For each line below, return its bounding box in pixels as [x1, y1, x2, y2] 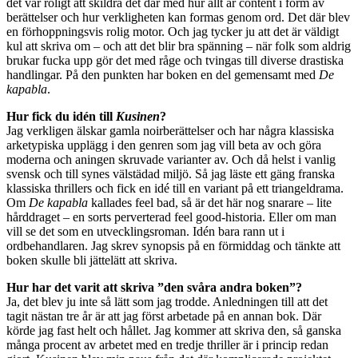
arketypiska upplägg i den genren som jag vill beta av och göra [6, 138, 321, 153]
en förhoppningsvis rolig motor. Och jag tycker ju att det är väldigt [6, 25, 339, 39]
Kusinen [116, 109, 160, 124]
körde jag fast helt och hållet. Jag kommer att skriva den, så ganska [6, 324, 341, 338]
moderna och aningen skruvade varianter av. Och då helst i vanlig [6, 153, 336, 167]
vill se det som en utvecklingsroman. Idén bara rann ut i [6, 225, 284, 239]
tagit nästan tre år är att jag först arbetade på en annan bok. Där [6, 309, 321, 324]
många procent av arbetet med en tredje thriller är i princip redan [6, 338, 328, 352]
